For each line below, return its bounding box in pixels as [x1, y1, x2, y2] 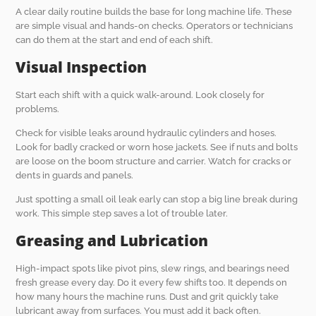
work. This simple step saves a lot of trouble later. [16, 208, 229, 219]
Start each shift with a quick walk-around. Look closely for [16, 89, 265, 100]
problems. [16, 103, 60, 114]
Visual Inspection [16, 56, 147, 77]
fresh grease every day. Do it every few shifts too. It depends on [16, 276, 288, 288]
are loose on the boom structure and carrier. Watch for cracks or [16, 156, 292, 166]
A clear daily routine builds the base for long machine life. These [16, 6, 293, 18]
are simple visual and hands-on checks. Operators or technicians [16, 20, 293, 32]
